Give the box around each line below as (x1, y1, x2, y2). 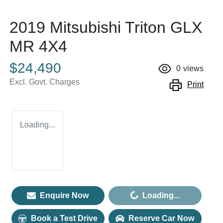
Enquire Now (40, 191, 89, 200)
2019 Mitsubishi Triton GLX (9, 18, 202, 36)
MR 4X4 (9, 37, 67, 55)
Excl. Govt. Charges (9, 77, 80, 86)
